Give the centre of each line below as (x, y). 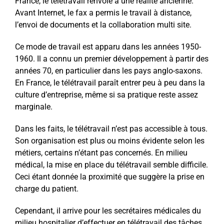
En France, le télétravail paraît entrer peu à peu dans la (110, 82)
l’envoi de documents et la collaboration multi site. (103, 24)
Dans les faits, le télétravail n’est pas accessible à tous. (111, 128)
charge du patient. (46, 188)
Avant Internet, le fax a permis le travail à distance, (103, 12)
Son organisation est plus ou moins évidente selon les (109, 140)
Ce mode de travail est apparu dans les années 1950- (108, 46)
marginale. (33, 106)
